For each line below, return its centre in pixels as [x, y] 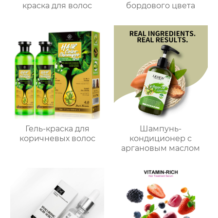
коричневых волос [57, 138]
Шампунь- [161, 128]
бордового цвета [161, 6]
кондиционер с [161, 138]
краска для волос [57, 6]
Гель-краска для [57, 128]
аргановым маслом [161, 148]
